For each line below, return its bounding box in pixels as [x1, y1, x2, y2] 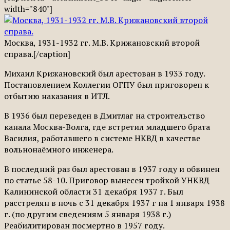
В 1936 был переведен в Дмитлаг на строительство [4, 109, 205, 121]
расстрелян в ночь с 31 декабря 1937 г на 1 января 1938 [4, 197, 225, 208]
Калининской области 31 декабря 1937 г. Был [4, 185, 183, 197]
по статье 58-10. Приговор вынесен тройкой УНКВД [4, 174, 209, 186]
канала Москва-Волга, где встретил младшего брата [4, 121, 210, 132]
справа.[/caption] [4, 48, 70, 60]
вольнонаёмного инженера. [4, 143, 113, 155]
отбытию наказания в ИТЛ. [4, 90, 110, 102]
